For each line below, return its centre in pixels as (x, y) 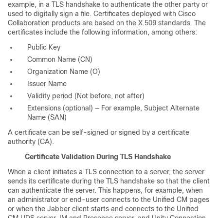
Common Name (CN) (60, 59)
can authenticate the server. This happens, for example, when (105, 190)
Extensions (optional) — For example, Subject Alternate (113, 108)
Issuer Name (47, 83)
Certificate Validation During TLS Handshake (98, 156)
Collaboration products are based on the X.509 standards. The (107, 23)
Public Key (44, 47)
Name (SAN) (47, 117)
